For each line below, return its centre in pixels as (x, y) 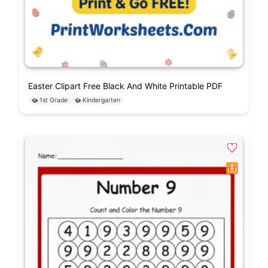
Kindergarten (101, 100)
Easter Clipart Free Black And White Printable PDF (125, 86)
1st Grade (54, 100)
